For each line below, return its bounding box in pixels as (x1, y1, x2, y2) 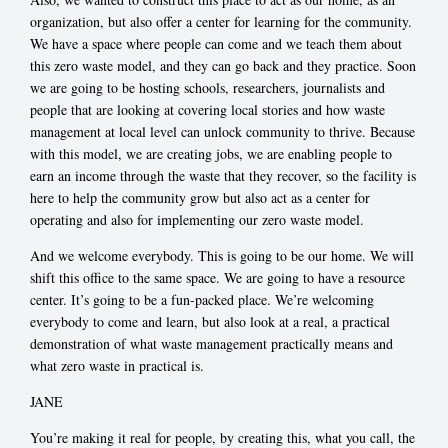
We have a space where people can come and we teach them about (30, 33, 402, 53)
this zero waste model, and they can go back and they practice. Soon (30, 55, 416, 75)
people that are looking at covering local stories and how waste (30, 99, 385, 119)
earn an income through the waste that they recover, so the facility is (30, 165, 416, 185)
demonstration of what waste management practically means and (30, 333, 393, 353)
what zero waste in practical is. (30, 355, 204, 375)
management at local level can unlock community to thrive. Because (30, 121, 415, 141)
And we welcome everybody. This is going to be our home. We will (30, 245, 414, 265)
